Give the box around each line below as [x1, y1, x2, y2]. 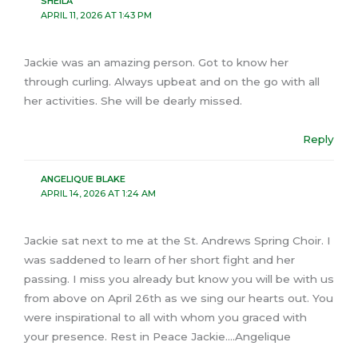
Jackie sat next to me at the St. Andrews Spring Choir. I [24, 234, 331, 248]
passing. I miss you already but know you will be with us [24, 272, 334, 286]
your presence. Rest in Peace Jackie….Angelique [24, 330, 291, 344]
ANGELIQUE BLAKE [40, 173, 125, 185]
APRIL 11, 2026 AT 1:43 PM [40, 10, 152, 22]
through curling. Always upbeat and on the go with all [24, 75, 320, 89]
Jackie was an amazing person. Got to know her [24, 56, 288, 70]
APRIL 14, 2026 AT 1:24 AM [40, 187, 156, 199]
